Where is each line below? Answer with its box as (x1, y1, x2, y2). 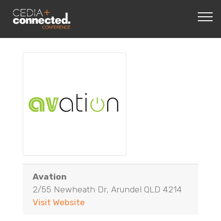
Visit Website (33, 197, 85, 207)
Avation (33, 172, 67, 182)
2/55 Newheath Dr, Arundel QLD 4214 (33, 184, 182, 194)
